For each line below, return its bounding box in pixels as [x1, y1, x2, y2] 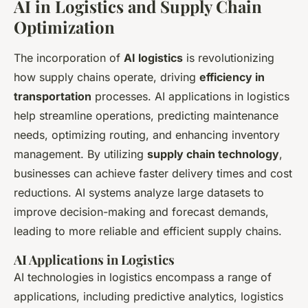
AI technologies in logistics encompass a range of [14, 270, 272, 285]
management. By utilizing [14, 147, 147, 162]
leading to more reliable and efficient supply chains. [14, 224, 282, 239]
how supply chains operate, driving [14, 70, 199, 85]
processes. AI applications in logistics [91, 89, 289, 104]
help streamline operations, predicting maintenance [14, 109, 278, 123]
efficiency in [199, 70, 265, 85]
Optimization [14, 16, 115, 38]
